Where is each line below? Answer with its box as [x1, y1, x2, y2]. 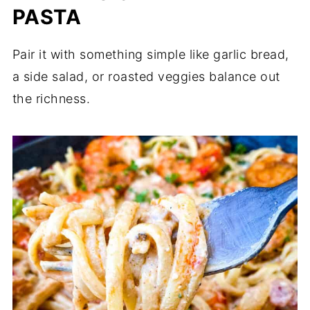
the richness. [12, 91, 91, 106]
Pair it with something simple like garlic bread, [12, 46, 289, 62]
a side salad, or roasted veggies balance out [12, 69, 280, 84]
